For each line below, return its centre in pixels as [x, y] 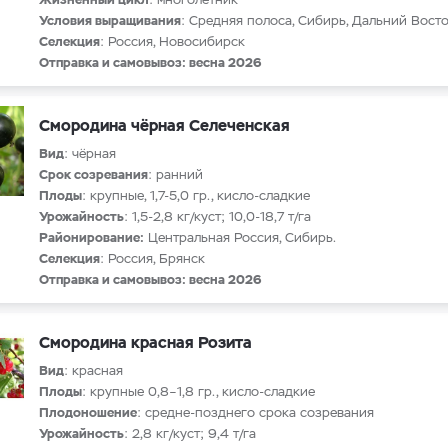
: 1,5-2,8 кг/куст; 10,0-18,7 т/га [217, 216]
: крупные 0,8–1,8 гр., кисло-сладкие [198, 391]
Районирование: [91, 237]
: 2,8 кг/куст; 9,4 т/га [190, 433]
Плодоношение [88, 412]
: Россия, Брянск [152, 258]
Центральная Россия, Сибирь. [240, 237]
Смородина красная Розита [145, 342]
